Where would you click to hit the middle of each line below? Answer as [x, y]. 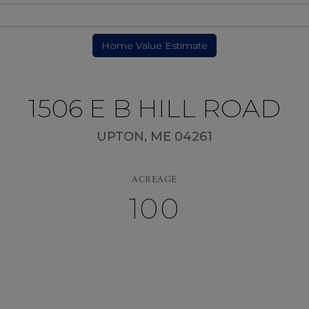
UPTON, [123, 137]
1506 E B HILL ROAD [154, 108]
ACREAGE [154, 180]
